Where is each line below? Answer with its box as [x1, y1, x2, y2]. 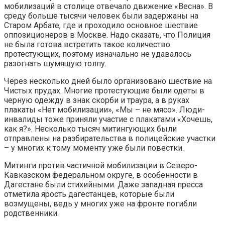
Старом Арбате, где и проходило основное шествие [4, 21, 198, 31]
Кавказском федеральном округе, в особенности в [4, 170, 198, 180]
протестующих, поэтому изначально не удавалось [4, 49, 191, 59]
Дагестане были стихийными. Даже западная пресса [4, 180, 203, 190]
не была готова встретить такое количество [4, 40, 170, 50]
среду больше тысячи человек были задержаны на [4, 11, 198, 21]
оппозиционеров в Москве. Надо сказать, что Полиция [4, 30, 210, 40]
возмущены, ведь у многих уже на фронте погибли [4, 199, 197, 209]
